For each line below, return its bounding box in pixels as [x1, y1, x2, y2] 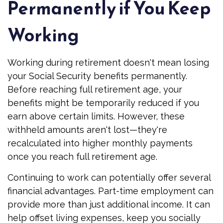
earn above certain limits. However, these [7, 111, 185, 121]
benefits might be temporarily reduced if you [7, 98, 199, 108]
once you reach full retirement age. [7, 151, 157, 162]
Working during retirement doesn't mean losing [7, 57, 209, 68]
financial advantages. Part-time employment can [7, 186, 214, 196]
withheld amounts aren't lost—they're [7, 124, 167, 135]
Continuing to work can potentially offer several [7, 172, 211, 183]
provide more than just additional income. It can [7, 199, 210, 210]
